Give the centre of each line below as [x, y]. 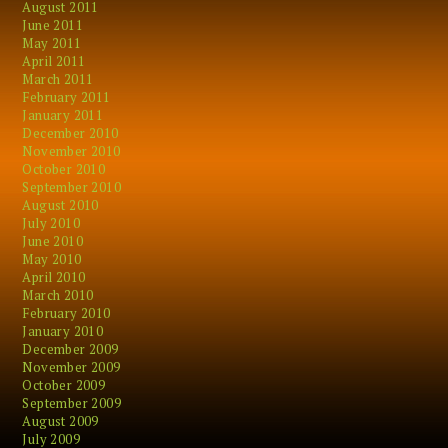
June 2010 [53, 241]
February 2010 [66, 313]
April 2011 [54, 61]
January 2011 [63, 115]
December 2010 [70, 133]
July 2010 [51, 223]
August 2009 [60, 421]
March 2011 [58, 79]
